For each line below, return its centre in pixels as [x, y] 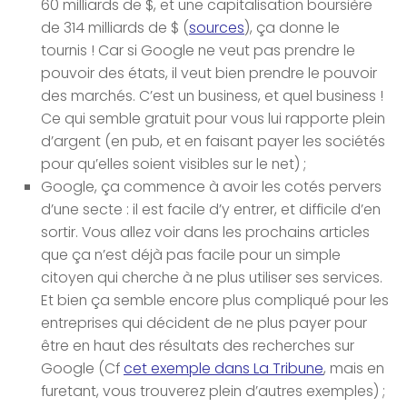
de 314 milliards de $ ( [115, 27]
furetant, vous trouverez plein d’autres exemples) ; [213, 391]
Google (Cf [82, 368]
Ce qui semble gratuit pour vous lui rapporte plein [213, 118]
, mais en [354, 368]
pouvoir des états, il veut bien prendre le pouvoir [209, 73]
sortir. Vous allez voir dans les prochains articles [205, 232]
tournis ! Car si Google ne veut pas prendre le [198, 50]
